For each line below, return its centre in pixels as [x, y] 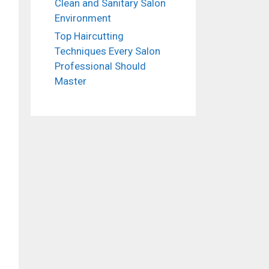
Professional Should [100, 66]
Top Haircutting [89, 36]
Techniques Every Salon [107, 51]
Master [71, 81]
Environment [83, 18]
